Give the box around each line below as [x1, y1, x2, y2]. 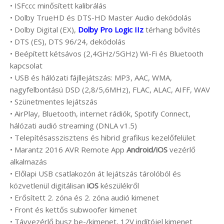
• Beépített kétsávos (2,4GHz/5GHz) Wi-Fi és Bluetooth [10, 48, 203, 59]
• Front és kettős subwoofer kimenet [10, 204, 137, 215]
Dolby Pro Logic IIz [78, 24, 143, 35]
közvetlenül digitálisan [10, 180, 87, 191]
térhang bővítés [143, 24, 200, 35]
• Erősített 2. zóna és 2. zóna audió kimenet [10, 192, 159, 203]
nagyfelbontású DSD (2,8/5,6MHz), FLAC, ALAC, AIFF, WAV [10, 84, 210, 95]
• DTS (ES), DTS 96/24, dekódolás [10, 36, 125, 47]
